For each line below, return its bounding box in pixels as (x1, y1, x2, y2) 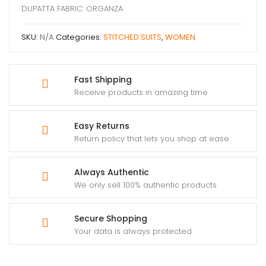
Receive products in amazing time (74, 86, 208, 98)
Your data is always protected (74, 225, 192, 237)
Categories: (56, 31, 103, 43)
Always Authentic (74, 166, 149, 178)
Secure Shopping (74, 212, 147, 224)
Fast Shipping (74, 73, 132, 85)
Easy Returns (74, 119, 129, 132)
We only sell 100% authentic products (74, 179, 217, 191)
